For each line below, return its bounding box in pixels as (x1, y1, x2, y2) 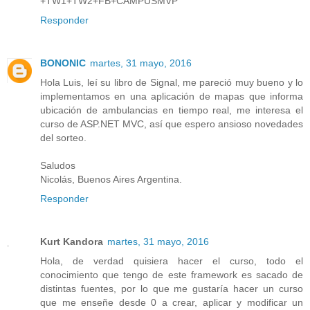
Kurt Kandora (40, 235, 103, 247)
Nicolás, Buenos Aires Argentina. (40, 173, 182, 185)
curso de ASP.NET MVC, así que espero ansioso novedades (40, 118, 303, 129)
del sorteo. (40, 131, 86, 143)
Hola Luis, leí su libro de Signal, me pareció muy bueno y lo (40, 76, 303, 88)
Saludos (40, 159, 75, 171)
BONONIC (40, 57, 86, 69)
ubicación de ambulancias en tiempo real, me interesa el (40, 104, 303, 116)
